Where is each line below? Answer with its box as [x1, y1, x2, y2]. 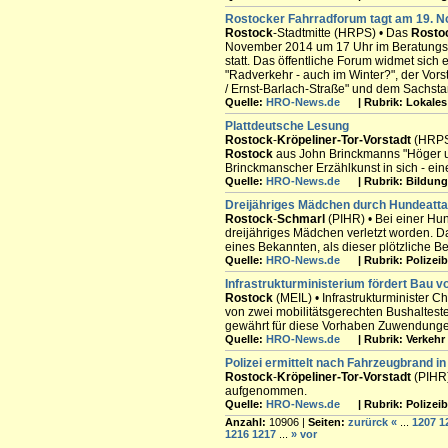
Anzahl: [225, 416, 266, 428]
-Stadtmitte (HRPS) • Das [273, 26, 411, 40]
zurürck [348, 416, 388, 428]
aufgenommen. [225, 384, 307, 398]
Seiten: [308, 416, 345, 428]
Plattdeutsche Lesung [225, 119, 349, 133]
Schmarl [277, 212, 325, 226]
